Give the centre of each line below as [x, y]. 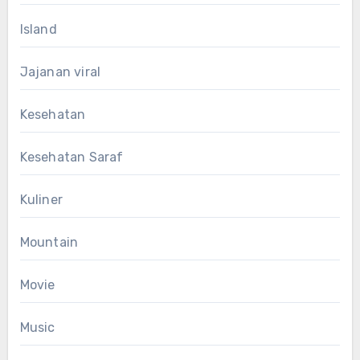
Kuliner [41, 199]
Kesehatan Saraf [72, 157]
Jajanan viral [60, 72]
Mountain [49, 242]
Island [38, 29]
